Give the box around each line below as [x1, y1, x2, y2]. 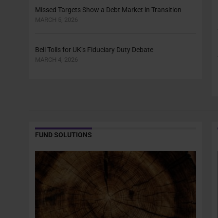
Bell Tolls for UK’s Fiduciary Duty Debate [35, 45, 153, 54]
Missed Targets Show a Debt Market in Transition [35, 5, 182, 14]
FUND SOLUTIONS [35, 130, 92, 139]
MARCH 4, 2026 [35, 55, 78, 63]
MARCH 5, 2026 [35, 16, 78, 23]
